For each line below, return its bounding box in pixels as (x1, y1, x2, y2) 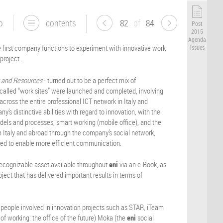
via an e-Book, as (118, 159, 167, 169)
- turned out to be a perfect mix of (42, 75, 136, 85)
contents (46, 17, 77, 29)
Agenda (188, 35, 206, 44)
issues (190, 43, 205, 52)
